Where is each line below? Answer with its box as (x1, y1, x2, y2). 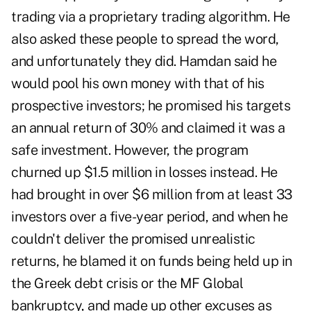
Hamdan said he (179, 53, 276, 70)
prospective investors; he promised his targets (11, 97, 290, 115)
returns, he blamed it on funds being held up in (11, 253, 292, 270)
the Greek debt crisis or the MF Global (11, 275, 243, 292)
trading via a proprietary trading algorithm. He (11, 8, 290, 26)
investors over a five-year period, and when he (11, 208, 287, 226)
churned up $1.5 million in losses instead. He (11, 164, 278, 181)
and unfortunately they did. (11, 53, 179, 70)
